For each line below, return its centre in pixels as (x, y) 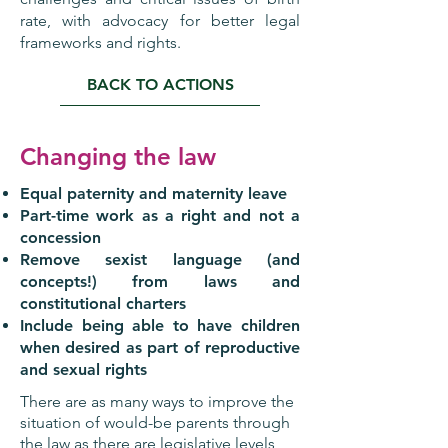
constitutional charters (103, 303)
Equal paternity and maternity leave (153, 193)
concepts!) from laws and (160, 281)
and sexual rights (83, 369)
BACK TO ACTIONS (160, 84)
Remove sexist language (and (160, 259)
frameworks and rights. (100, 42)
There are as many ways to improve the (157, 401)
